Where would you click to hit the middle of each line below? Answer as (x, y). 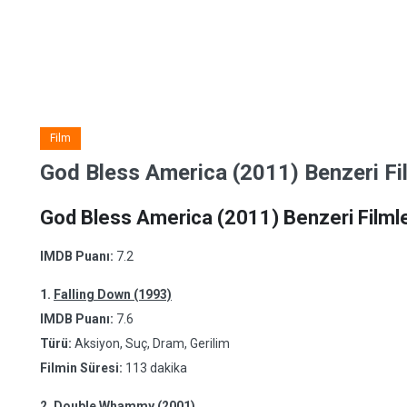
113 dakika (156, 368)
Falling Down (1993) (113, 294)
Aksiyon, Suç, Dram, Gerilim (151, 343)
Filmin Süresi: (83, 368)
